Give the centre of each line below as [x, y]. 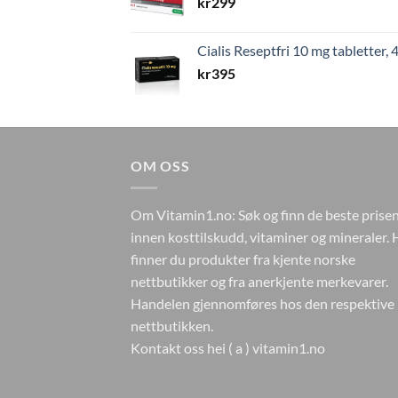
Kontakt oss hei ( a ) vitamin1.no [228, 347]
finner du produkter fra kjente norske [243, 259]
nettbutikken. [173, 325]
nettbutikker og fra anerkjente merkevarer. [259, 281]
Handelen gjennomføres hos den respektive [263, 303]
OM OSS [160, 166]
